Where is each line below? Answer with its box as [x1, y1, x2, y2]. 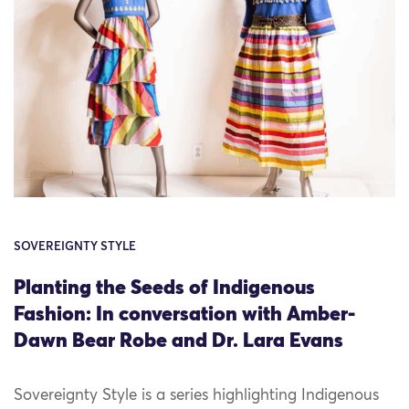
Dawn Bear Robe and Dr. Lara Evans [14, 331, 343, 352]
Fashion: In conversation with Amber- [14, 305, 355, 326]
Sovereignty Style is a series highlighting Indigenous [14, 388, 379, 404]
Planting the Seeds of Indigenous [14, 278, 315, 299]
